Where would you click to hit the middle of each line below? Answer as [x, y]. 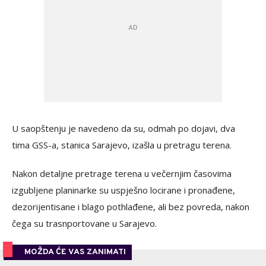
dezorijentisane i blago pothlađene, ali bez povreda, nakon [131, 207]
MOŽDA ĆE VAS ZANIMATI [75, 252]
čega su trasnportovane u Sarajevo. [84, 223]
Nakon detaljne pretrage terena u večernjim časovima [122, 173]
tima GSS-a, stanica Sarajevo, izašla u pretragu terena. [122, 145]
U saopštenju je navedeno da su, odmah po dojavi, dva [123, 128]
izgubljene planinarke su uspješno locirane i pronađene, [123, 190]
